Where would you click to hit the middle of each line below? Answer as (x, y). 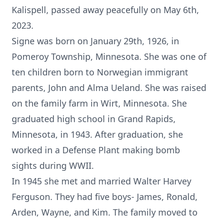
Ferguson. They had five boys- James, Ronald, (105, 197)
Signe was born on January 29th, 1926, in (95, 41)
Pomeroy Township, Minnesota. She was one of (109, 56)
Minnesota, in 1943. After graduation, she (97, 134)
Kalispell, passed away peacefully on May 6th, (105, 10)
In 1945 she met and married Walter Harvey (101, 181)
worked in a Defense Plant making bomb (96, 150)
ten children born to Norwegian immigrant (100, 72)
